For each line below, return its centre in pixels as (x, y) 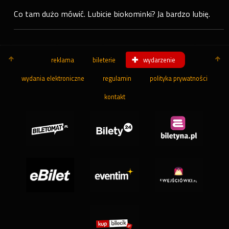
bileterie (104, 60)
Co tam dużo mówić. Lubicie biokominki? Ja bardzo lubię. (112, 14)
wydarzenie (159, 60)
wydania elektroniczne (53, 78)
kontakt (114, 97)
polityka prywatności (179, 78)
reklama (63, 60)
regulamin (117, 78)
